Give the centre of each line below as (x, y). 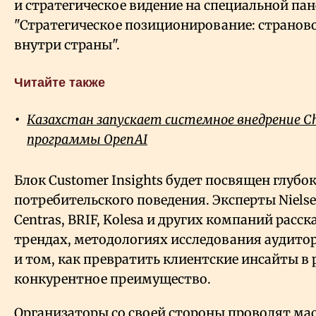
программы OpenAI (87, 140)
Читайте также (60, 83)
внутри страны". (67, 45)
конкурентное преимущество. (113, 279)
